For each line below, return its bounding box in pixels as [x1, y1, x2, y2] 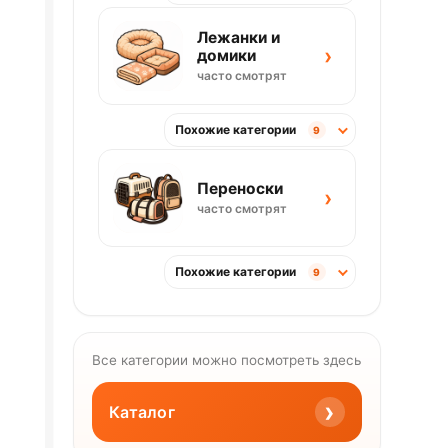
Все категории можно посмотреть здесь [91, 352, 361, 369]
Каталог [108, 401, 175, 422]
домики [196, 46, 256, 66]
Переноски [196, 179, 283, 199]
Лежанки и [196, 28, 280, 48]
